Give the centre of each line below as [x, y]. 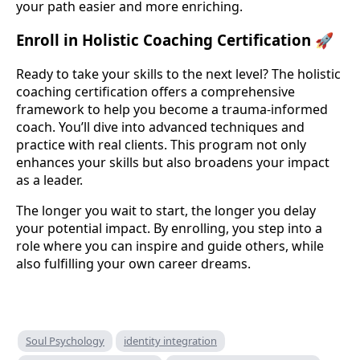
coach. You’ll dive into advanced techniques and [160, 127]
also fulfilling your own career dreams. [133, 263]
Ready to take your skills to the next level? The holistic [178, 74]
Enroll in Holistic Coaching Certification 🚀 [175, 40]
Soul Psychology [65, 340]
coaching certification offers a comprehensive [155, 91]
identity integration [170, 340]
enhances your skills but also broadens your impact [173, 162]
